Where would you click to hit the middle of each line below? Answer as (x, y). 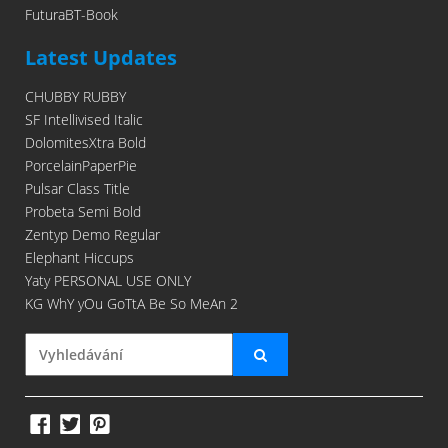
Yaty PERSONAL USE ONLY (108, 280)
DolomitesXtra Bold (85, 142)
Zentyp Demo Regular (92, 234)
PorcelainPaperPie (81, 165)
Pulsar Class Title (77, 188)
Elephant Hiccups (79, 257)
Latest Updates (101, 57)
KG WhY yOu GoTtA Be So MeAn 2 (131, 303)
